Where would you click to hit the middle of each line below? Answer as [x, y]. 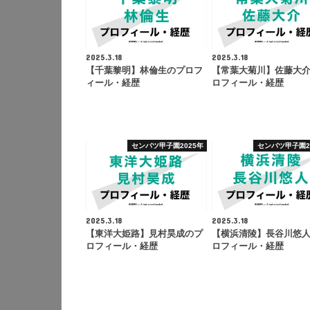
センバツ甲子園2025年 [167, 145]
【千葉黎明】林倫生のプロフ [144, 71]
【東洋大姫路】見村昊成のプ [144, 234]
